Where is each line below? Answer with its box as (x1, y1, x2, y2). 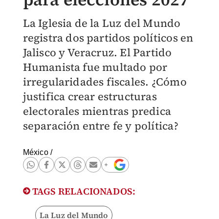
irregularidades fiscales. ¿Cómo (22, 74, 187, 89)
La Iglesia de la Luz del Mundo (22, 16, 181, 30)
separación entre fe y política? (22, 118, 178, 133)
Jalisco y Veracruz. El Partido (22, 45, 172, 60)
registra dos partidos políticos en (22, 30, 194, 45)
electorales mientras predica (22, 104, 172, 118)
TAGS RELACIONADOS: (30, 185, 136, 197)
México (22, 148, 48, 156)
